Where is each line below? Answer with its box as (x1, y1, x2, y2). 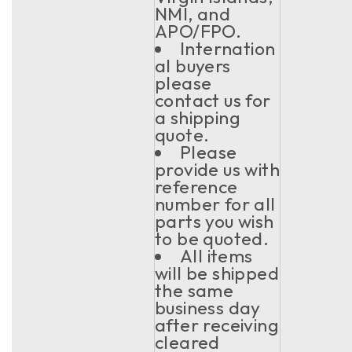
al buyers (155, 54, 231, 77)
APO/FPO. (155, 20, 242, 42)
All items (180, 244, 253, 267)
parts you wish (155, 210, 274, 233)
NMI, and (155, 2, 231, 25)
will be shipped (155, 262, 279, 284)
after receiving (155, 313, 279, 336)
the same (155, 279, 234, 302)
